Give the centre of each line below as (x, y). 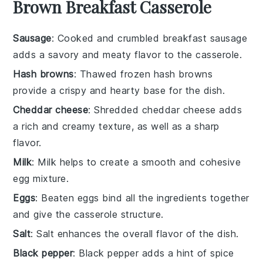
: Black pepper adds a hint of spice (154, 253)
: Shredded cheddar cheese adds (165, 109)
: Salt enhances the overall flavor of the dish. (135, 233)
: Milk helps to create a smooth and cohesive (136, 162)
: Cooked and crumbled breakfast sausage (149, 38)
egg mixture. (41, 178)
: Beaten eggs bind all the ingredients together (142, 198)
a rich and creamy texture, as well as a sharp (116, 126)
